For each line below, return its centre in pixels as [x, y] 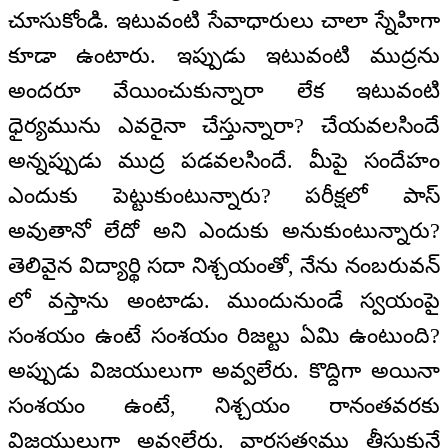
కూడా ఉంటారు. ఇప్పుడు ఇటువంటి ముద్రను [224, 55]
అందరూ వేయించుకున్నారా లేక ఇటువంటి [224, 90]
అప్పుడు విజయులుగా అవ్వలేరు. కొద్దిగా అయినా [224, 370]
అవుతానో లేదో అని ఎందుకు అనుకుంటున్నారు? [224, 230]
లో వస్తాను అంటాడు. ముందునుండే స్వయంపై [224, 300]
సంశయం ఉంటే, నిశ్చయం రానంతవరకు [224, 405]
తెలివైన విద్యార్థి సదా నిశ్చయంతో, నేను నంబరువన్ [224, 265]
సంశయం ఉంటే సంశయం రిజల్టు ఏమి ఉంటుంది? [224, 335]
